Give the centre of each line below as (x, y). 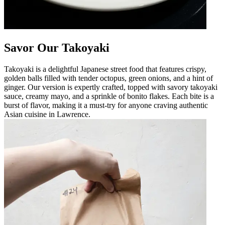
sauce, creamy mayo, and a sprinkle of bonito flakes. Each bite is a (109, 96)
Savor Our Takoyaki (57, 47)
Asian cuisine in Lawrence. (47, 114)
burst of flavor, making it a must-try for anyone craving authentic (106, 105)
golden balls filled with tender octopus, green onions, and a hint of (108, 78)
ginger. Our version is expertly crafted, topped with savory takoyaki (111, 87)
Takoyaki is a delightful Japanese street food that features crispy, (105, 69)
